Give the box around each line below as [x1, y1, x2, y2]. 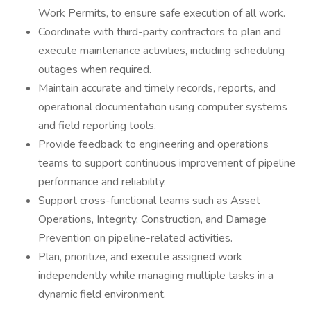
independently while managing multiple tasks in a [38, 268, 274, 283]
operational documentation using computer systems [38, 99, 287, 115]
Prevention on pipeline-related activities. [38, 230, 233, 246]
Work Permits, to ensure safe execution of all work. [38, 6, 285, 21]
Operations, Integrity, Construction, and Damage [38, 212, 267, 227]
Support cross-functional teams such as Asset [38, 193, 260, 208]
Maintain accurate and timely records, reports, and [38, 81, 276, 96]
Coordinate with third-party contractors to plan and [38, 24, 281, 40]
